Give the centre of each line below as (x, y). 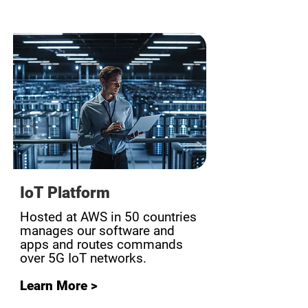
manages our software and (97, 231)
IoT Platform (65, 193)
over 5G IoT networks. (83, 258)
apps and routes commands (101, 244)
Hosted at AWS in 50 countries (108, 217)
